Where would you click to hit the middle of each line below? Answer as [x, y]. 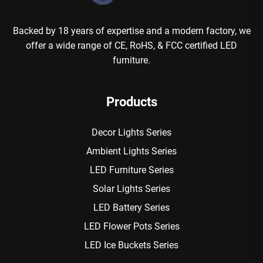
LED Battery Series [131, 207]
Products [131, 102]
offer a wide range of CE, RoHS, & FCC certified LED [131, 45]
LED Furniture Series [131, 170]
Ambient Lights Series [131, 151]
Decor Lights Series [131, 132]
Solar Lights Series [131, 188]
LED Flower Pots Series [131, 226]
